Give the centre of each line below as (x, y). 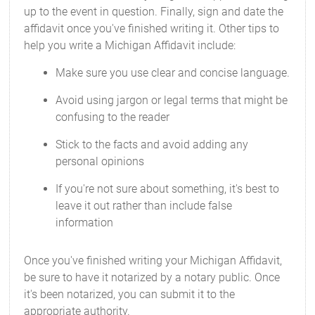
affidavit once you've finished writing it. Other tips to (152, 28)
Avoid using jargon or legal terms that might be (172, 100)
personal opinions (100, 161)
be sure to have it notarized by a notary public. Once (152, 277)
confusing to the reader (113, 117)
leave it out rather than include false (144, 206)
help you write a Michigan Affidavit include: (130, 45)
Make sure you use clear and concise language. (173, 73)
